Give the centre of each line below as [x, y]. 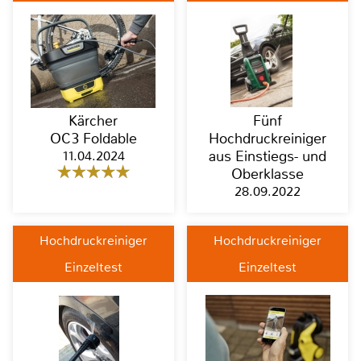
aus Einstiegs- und [267, 157]
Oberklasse [267, 174]
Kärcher [93, 121]
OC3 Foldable [93, 139]
